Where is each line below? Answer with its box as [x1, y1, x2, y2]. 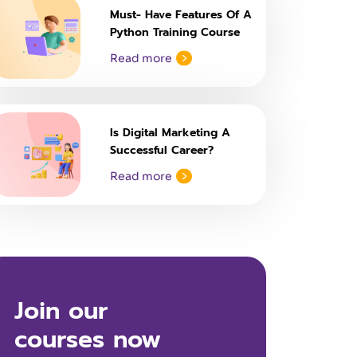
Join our [14, 292, 108, 329]
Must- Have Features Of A [110, 6, 252, 23]
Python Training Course [110, 24, 240, 41]
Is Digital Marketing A [110, 124, 230, 141]
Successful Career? [110, 142, 214, 159]
